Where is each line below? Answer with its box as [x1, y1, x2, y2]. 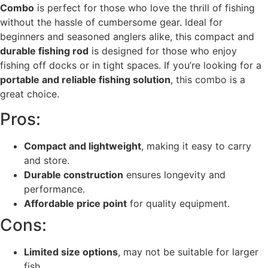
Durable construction [24, 168, 123, 181]
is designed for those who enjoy [89, 44, 237, 57]
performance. [24, 182, 85, 195]
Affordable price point [24, 197, 127, 209]
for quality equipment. [127, 197, 230, 209]
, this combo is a [170, 73, 245, 86]
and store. [24, 154, 69, 166]
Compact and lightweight [24, 139, 141, 152]
